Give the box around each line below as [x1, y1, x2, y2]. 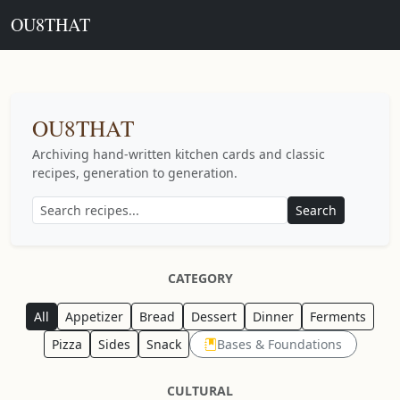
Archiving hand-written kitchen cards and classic [32, 146, 325, 162]
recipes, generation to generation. [32, 164, 237, 181]
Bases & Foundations [216, 336, 342, 353]
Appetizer [65, 308, 123, 325]
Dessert [191, 308, 237, 325]
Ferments [310, 308, 366, 325]
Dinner [253, 308, 294, 325]
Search [296, 202, 337, 219]
